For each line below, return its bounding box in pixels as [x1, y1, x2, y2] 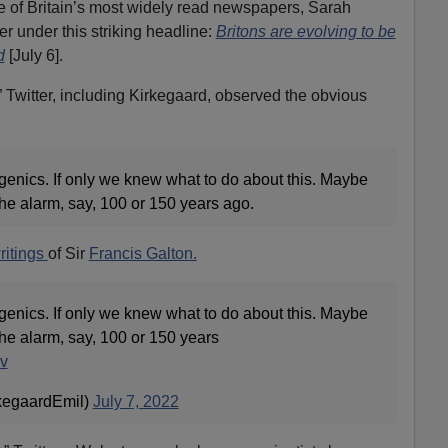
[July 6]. [4, 46, 63, 64]
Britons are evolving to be [215, 22, 396, 40]
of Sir [47, 244, 89, 262]
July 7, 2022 [92, 392, 179, 410]
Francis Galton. [88, 244, 197, 262]
